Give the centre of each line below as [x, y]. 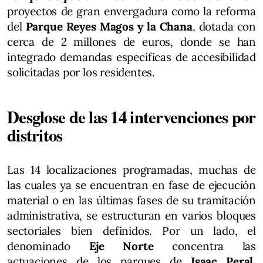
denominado [48, 246]
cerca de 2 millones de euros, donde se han [131, 42]
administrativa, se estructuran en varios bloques [131, 216]
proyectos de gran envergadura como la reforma [131, 11]
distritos [35, 135]
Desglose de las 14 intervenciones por [131, 117]
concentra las [205, 246]
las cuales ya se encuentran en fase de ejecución [131, 185]
